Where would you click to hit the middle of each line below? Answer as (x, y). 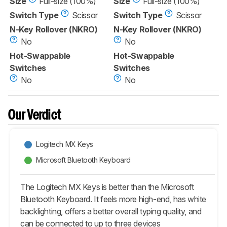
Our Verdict (35, 116)
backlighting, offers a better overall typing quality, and (111, 211)
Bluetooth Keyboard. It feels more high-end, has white (113, 199)
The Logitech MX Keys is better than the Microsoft (107, 187)
